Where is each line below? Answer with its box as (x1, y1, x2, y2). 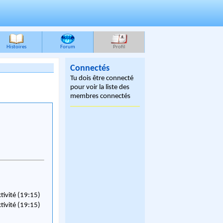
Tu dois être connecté (70, 75, 134, 82)
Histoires (6, 44, 26, 50)
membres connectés (70, 93, 131, 100)
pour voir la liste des (70, 84, 130, 91)
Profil (112, 44, 125, 50)
